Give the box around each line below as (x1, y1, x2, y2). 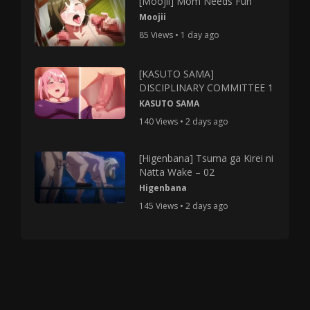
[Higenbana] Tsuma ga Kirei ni (139, 151, 274, 165)
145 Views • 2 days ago (139, 199, 229, 212)
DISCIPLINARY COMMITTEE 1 (139, 80, 274, 94)
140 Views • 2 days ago (139, 115, 229, 127)
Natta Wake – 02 (139, 165, 215, 179)
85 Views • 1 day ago (139, 28, 220, 41)
